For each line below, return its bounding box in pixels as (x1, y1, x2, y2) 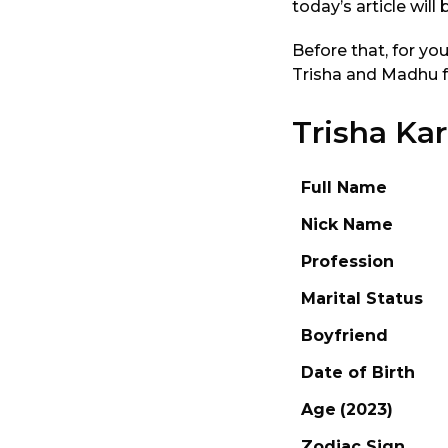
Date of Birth (301, 362, 415, 382)
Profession (301, 251, 394, 271)
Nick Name (301, 214, 393, 234)
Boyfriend (301, 325, 388, 345)
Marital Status (301, 288, 423, 308)
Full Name (301, 177, 387, 197)
